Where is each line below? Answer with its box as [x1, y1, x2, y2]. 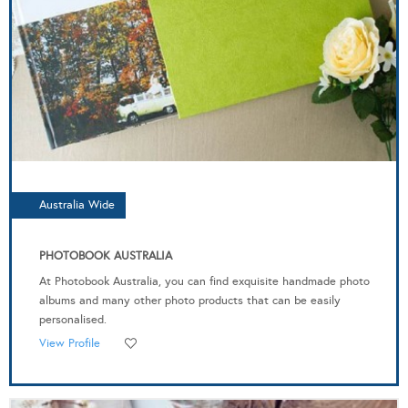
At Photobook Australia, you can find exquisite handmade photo [39, 273, 370, 289]
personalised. [39, 311, 107, 327]
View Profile [39, 335, 100, 351]
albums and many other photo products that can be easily [39, 292, 341, 308]
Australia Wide [39, 197, 115, 212]
